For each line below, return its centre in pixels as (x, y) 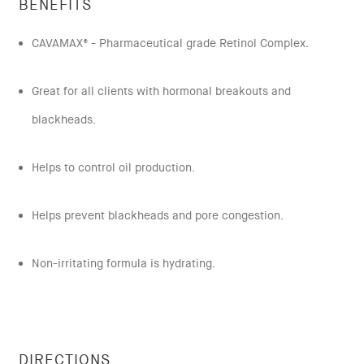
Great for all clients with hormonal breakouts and (161, 91)
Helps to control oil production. (113, 167)
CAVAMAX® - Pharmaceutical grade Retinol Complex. (170, 43)
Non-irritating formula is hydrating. (123, 263)
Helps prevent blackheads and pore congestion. (157, 215)
